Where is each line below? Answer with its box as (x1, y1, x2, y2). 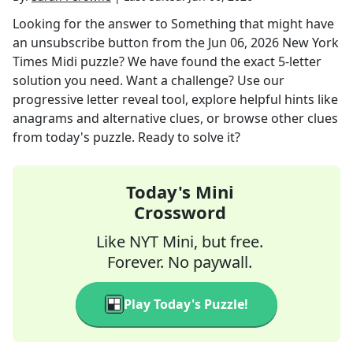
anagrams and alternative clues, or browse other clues (13, 110, 338, 127)
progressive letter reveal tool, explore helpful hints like (13, 91, 338, 108)
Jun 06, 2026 (208, 34, 279, 51)
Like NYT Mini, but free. (96, 231, 263, 252)
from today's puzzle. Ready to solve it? (13, 128, 240, 146)
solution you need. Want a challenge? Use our (13, 72, 284, 89)
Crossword (133, 200, 226, 224)
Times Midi (13, 53, 77, 70)
